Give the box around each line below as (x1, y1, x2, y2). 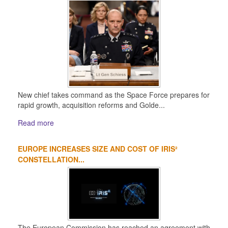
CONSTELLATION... (18, 154, 84, 165)
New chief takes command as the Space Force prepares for (18, 90, 210, 100)
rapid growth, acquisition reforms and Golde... (18, 100, 165, 110)
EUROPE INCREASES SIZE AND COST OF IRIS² (18, 144, 178, 154)
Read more (18, 118, 54, 128)
